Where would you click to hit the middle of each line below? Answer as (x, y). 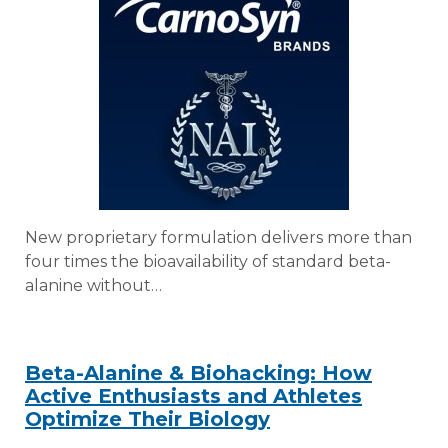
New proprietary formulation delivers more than (218, 237)
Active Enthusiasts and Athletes (193, 395)
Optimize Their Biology (147, 418)
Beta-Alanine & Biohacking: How (198, 372)
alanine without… (93, 285)
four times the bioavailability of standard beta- (208, 261)
